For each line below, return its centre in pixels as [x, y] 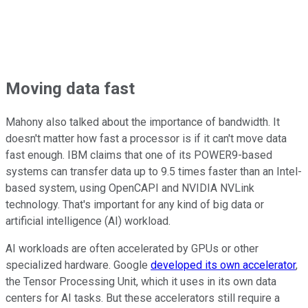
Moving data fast [70, 88]
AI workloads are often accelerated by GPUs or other [132, 249]
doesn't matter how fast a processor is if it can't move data [146, 139]
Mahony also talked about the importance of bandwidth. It [143, 122]
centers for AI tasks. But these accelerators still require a [143, 298]
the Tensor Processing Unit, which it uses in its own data [141, 282]
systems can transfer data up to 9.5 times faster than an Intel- [154, 172]
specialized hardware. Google [78, 265]
